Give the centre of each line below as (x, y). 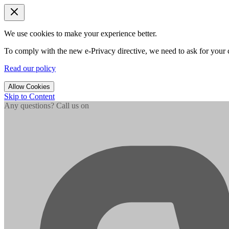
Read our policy (30, 68)
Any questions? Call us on (47, 106)
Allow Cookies (29, 87)
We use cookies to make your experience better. (81, 33)
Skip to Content (29, 96)
